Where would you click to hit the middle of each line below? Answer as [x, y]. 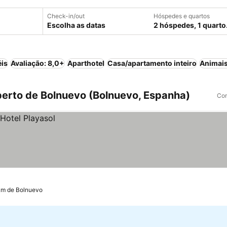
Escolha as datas [76, 25]
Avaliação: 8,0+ [37, 63]
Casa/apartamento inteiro [152, 63]
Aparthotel [86, 63]
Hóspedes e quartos [182, 16]
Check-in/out [66, 16]
